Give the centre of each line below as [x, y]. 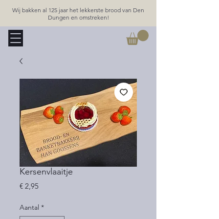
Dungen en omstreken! [78, 17]
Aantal [29, 207]
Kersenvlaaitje [46, 172]
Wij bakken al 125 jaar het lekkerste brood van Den [78, 10]
